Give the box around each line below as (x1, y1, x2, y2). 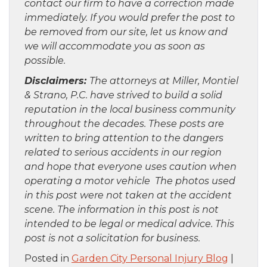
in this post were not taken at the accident (24, 190, 232, 201)
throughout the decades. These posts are (24, 118, 224, 130)
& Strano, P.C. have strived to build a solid (24, 89, 222, 101)
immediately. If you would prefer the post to (24, 12, 235, 24)
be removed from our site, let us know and (24, 26, 228, 38)
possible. (24, 55, 68, 67)
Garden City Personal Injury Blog (72, 253, 228, 265)
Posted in (24, 253, 72, 265)
